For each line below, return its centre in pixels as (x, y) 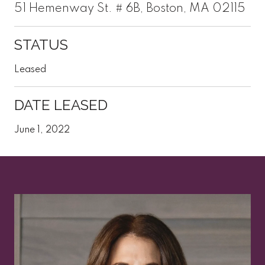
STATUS (41, 44)
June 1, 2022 (42, 130)
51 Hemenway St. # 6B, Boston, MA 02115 (130, 9)
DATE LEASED (61, 105)
